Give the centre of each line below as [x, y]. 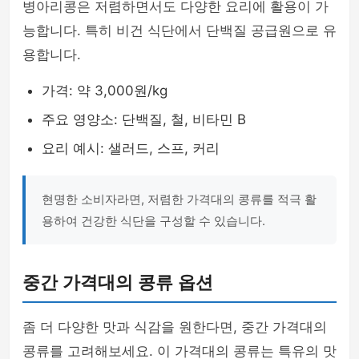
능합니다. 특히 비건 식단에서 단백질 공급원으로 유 [179, 30]
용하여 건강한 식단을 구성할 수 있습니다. [153, 221]
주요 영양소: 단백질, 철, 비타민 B [144, 119]
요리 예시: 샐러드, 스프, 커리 [131, 148]
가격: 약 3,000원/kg [105, 91]
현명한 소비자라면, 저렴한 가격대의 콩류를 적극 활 [179, 199]
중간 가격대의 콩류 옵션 [118, 282]
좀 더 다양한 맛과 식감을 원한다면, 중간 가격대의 [175, 327]
